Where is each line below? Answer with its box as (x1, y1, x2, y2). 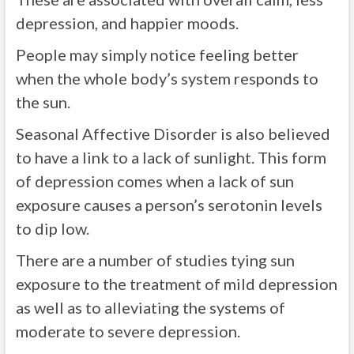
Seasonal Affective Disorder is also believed (15, 124, 330, 143)
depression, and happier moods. (15, 13, 239, 32)
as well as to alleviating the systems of (15, 298, 285, 317)
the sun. (15, 92, 73, 111)
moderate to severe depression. (15, 322, 243, 341)
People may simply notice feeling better (15, 45, 299, 64)
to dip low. (15, 219, 89, 238)
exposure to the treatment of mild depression (15, 274, 337, 293)
